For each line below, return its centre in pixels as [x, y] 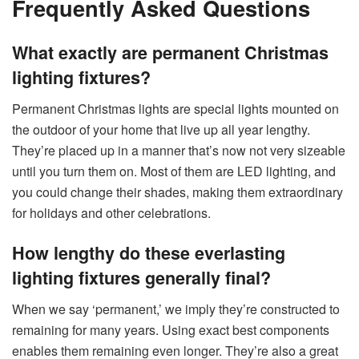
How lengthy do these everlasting [149, 253]
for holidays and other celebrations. [111, 212]
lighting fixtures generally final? [141, 278]
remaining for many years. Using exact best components [171, 330]
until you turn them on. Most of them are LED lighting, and [174, 171]
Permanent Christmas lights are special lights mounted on [175, 108]
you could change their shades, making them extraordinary [177, 192]
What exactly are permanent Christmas [170, 53]
